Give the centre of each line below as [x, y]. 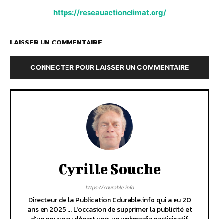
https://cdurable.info [109, 187]
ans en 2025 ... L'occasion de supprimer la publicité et [109, 210]
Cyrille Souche [109, 169]
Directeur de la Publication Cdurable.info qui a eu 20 [109, 200]
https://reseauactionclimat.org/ [109, 13]
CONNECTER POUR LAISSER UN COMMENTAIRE [109, 67]
